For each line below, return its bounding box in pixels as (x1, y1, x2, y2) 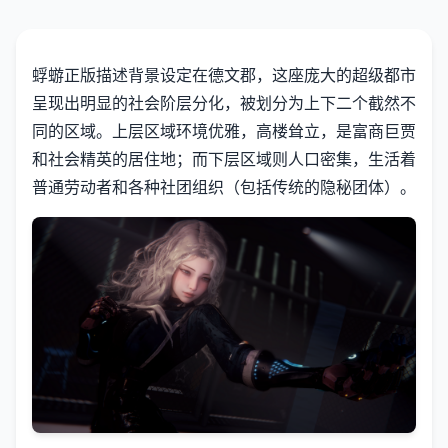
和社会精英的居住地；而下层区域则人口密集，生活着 (32, 149, 416, 170)
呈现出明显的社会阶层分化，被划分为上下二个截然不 (32, 93, 416, 114)
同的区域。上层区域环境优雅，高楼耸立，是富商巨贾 (32, 121, 416, 142)
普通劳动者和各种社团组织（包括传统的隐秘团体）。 (32, 177, 416, 198)
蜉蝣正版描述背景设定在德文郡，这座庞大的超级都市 (32, 65, 416, 86)
